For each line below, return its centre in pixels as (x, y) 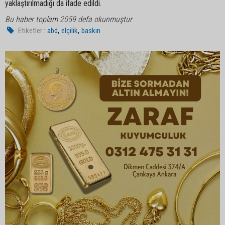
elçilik (70, 31)
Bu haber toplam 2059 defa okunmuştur (69, 19)
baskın (91, 31)
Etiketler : (32, 31)
